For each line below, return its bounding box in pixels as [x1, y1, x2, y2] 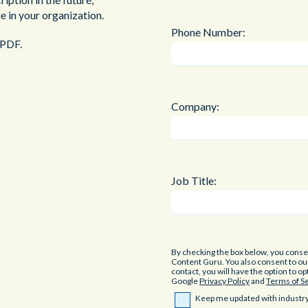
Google [171, 275, 199, 286]
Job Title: [171, 173, 217, 187]
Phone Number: [171, 25, 245, 38]
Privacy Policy [199, 275, 250, 286]
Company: [171, 99, 219, 113]
